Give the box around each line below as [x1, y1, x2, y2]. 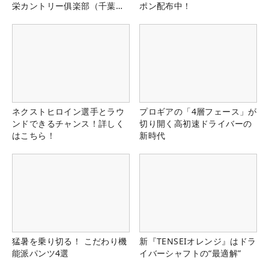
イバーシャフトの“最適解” [139, 247, 241, 259]
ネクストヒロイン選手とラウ [12, 106, 125, 118]
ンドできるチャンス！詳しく [12, 118, 125, 130]
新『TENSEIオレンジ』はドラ [139, 235, 256, 247]
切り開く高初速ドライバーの [139, 118, 252, 130]
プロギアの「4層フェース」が [139, 106, 257, 118]
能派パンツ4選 [12, 247, 69, 259]
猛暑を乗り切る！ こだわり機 [12, 235, 127, 247]
